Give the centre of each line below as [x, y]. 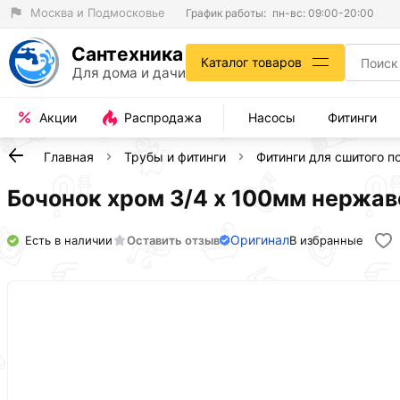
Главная [69, 157]
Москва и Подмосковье [98, 12]
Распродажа [163, 118]
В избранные [326, 240]
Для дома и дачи [129, 73]
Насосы [272, 118]
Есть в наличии [69, 240]
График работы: [226, 12]
